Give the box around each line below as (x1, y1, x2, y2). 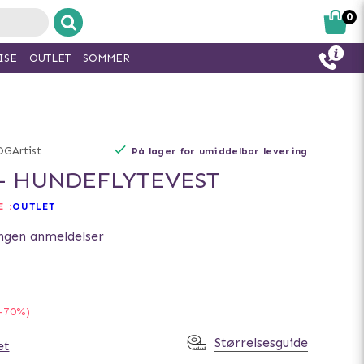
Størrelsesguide (214, 335, 308, 350)
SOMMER (82, 52, 130, 64)
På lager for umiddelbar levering (131, 145, 308, 157)
